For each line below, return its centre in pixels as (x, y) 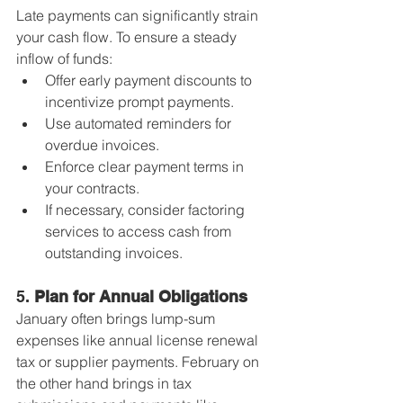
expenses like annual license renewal (139, 340)
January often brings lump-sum (117, 318)
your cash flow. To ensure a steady (128, 37)
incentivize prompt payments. (139, 102)
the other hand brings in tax (106, 383)
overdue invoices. (102, 145)
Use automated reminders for (140, 123)
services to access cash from (140, 231)
